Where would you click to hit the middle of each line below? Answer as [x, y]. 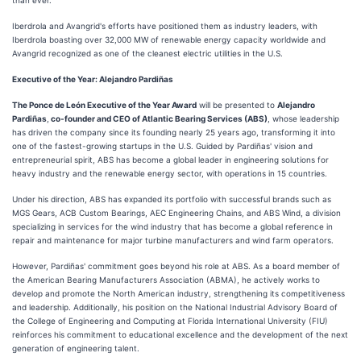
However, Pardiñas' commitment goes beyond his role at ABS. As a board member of [176, 266]
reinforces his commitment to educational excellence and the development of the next [180, 334]
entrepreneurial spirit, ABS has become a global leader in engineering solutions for [170, 160]
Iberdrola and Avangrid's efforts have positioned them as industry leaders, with [165, 26]
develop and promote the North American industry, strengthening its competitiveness [178, 293]
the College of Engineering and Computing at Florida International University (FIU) [170, 321]
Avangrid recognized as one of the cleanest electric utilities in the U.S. [147, 53]
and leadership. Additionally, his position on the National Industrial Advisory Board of [175, 307]
